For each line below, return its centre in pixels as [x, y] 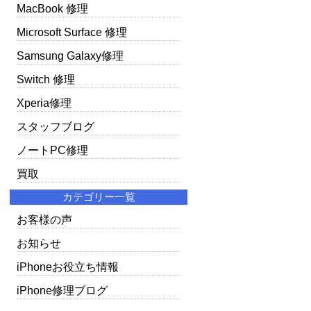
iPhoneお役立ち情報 [68, 267]
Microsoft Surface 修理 [72, 32]
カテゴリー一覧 [99, 197]
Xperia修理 [44, 103]
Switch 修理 [46, 79]
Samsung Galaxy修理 [70, 56]
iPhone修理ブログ [62, 291]
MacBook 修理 [53, 9]
